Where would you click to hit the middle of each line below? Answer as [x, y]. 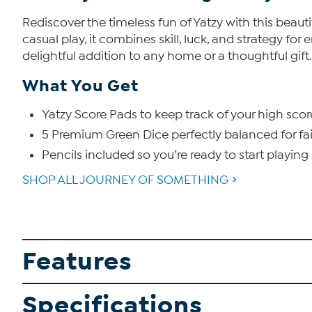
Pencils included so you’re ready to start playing [175, 155]
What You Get [80, 86]
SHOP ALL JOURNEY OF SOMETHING [125, 180]
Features [77, 262]
